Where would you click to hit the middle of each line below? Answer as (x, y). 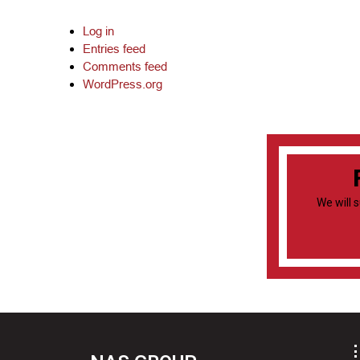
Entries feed (115, 48)
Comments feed (125, 66)
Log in (99, 31)
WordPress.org (123, 84)
